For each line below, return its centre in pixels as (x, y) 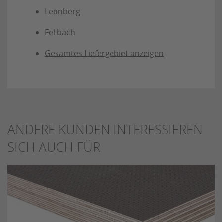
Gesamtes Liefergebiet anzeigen (104, 53)
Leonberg (62, 12)
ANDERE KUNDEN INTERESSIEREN (105, 130)
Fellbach (60, 32)
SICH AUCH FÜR (54, 147)
